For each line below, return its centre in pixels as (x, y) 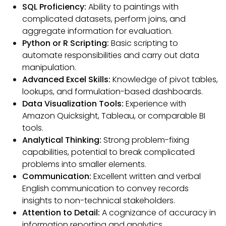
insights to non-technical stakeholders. (99, 200)
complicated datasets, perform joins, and (104, 19)
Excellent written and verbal (147, 176)
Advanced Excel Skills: (67, 79)
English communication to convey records (105, 188)
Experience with (156, 103)
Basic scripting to (145, 43)
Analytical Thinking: (63, 140)
